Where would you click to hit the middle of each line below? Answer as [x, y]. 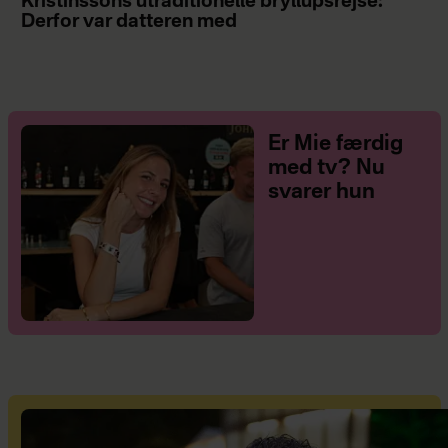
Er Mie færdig [335, 144]
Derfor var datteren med [128, 21]
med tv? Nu [326, 168]
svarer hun [321, 192]
